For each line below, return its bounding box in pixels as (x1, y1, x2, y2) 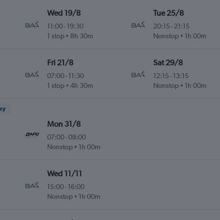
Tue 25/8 (153, 8, 184, 18)
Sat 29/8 (153, 58, 183, 68)
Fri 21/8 (47, 58, 74, 68)
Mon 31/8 (47, 119, 81, 129)
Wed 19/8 (47, 8, 81, 18)
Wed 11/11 (47, 169, 82, 179)
